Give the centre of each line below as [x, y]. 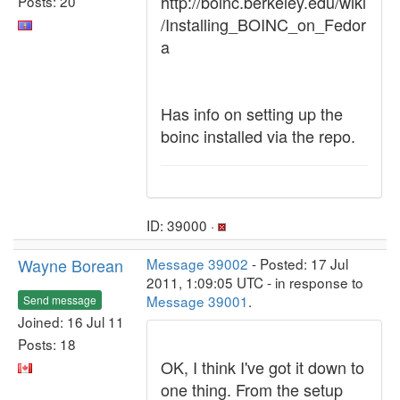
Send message [60, 299]
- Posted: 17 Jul [298, 263]
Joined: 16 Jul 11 [71, 321]
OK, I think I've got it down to [262, 367]
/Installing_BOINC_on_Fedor [263, 24]
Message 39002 [197, 263]
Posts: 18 [47, 343]
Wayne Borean [71, 265]
